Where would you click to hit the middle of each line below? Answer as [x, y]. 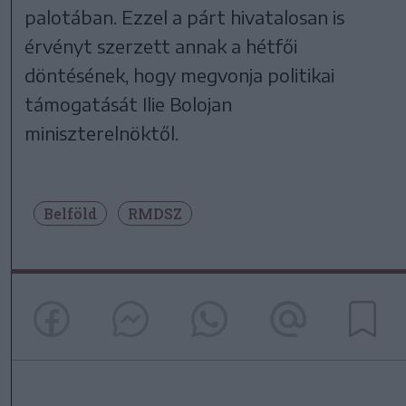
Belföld [70, 214]
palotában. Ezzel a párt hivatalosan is [185, 17]
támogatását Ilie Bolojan [129, 104]
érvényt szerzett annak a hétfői [161, 46]
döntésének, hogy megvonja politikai [180, 75]
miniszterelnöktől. [102, 133]
